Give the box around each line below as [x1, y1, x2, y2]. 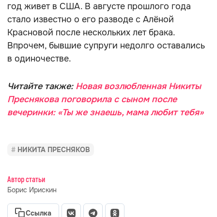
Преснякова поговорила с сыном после [7, 94, 177, 105]
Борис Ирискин [7, 186, 57, 194]
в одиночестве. [7, 53, 71, 64]
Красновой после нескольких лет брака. [7, 27, 175, 38]
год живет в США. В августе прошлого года [7, 1, 191, 12]
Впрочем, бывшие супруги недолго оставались [7, 40, 205, 51]
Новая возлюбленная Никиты [76, 81, 201, 92]
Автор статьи [7, 175, 45, 185]
